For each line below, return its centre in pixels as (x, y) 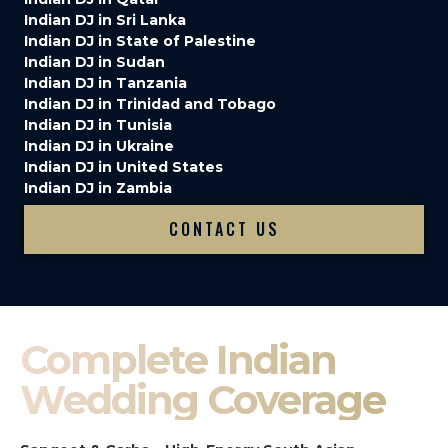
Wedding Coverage (202, 399)
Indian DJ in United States (123, 166)
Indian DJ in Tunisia (98, 124)
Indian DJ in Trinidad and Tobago (150, 103)
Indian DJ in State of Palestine (140, 40)
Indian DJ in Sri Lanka (105, 19)
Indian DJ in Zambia (98, 187)
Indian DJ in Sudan (94, 61)
